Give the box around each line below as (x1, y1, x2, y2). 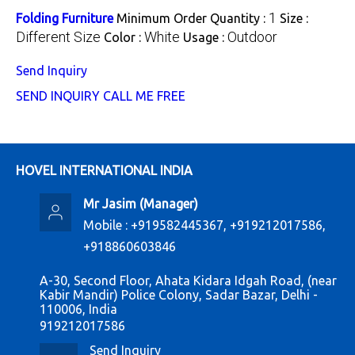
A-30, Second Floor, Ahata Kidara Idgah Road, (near (40, 273, 337, 288)
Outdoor (227, 28, 277, 45)
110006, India (40, 301, 117, 316)
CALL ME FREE (103, 88, 185, 103)
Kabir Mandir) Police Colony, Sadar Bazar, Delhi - (40, 287, 318, 302)
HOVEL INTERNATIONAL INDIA (16, 162, 193, 177)
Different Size (16, 28, 101, 45)
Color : (104, 29, 144, 44)
